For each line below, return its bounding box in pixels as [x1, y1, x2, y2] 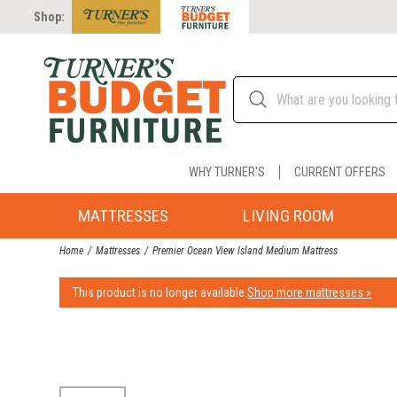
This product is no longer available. [73, 284, 248, 300]
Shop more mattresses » [247, 284, 372, 300]
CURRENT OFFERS [293, 164, 385, 180]
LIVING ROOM [242, 205, 334, 226]
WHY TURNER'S [188, 164, 265, 180]
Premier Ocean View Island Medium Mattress [152, 245, 339, 258]
